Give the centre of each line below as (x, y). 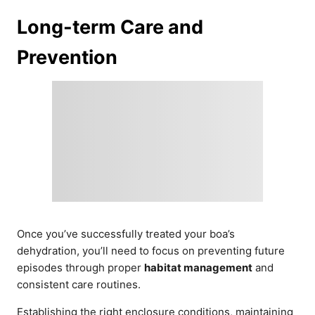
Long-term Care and (110, 27)
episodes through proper (81, 267)
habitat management (198, 267)
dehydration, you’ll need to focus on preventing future (151, 250)
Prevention (67, 57)
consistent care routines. (79, 284)
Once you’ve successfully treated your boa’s (126, 233)
